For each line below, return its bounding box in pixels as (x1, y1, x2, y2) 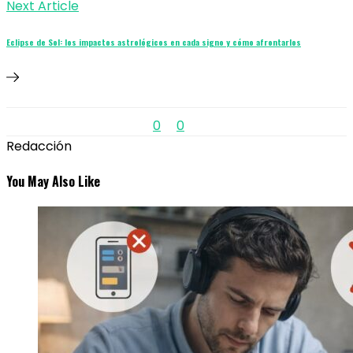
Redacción (6, 136, 72, 155)
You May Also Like (6, 171, 100, 191)
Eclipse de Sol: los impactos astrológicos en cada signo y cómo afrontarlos (6, 35, 301, 48)
